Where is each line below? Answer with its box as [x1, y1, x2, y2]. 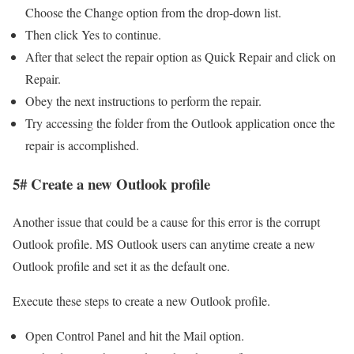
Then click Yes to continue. [25, 25, 161, 43]
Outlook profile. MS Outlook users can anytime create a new [13, 235, 315, 253]
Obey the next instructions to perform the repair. [25, 92, 262, 109]
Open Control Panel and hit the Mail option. [25, 327, 244, 345]
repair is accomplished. [25, 136, 139, 153]
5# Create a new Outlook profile [13, 172, 210, 194]
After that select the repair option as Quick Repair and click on [25, 47, 336, 65]
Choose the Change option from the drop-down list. [25, 3, 281, 21]
